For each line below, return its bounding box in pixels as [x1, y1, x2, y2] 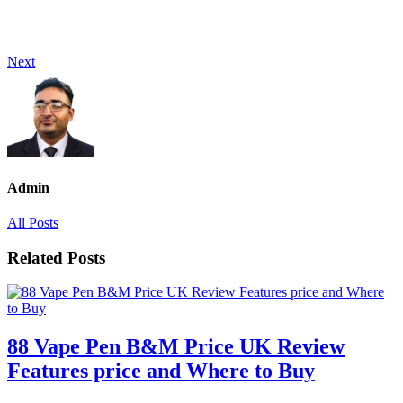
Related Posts [7, 247, 105, 267]
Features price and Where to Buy [7, 359, 315, 383]
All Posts [7, 215, 58, 230]
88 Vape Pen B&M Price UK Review [7, 335, 345, 359]
